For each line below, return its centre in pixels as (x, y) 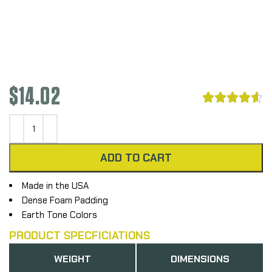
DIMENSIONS (200, 259)
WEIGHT (72, 259)
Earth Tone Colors (59, 215)
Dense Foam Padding (65, 200)
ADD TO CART (136, 158)
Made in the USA (55, 185)
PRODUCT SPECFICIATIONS (80, 235)
